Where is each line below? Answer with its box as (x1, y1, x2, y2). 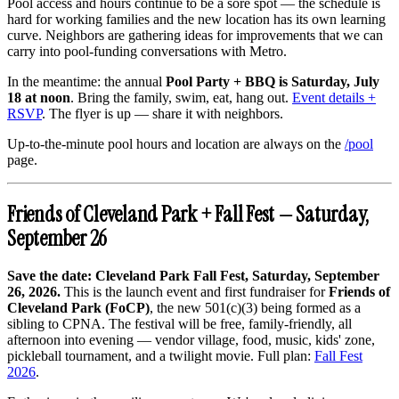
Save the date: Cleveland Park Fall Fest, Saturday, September (7, 267, 379, 283)
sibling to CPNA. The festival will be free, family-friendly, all (7, 315, 352, 331)
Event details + (292, 90, 376, 106)
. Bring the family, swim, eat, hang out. (70, 90, 292, 106)
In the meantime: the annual (7, 74, 166, 90)
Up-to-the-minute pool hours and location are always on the (7, 136, 345, 152)
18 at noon (7, 90, 70, 106)
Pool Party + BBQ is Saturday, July (166, 74, 379, 90)
